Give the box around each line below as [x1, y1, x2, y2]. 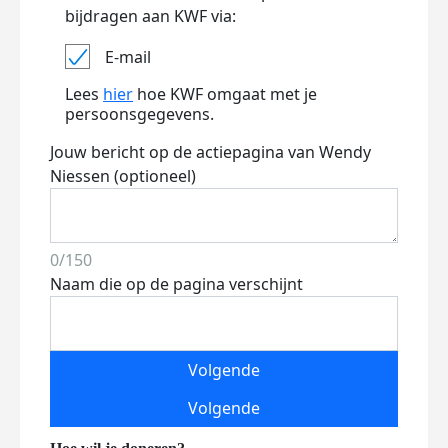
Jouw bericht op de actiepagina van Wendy [50, 141, 371, 163]
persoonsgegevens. [65, 103, 214, 125]
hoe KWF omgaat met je [133, 83, 317, 105]
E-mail [105, 45, 151, 68]
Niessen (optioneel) [50, 165, 196, 187]
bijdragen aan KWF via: [65, 5, 236, 27]
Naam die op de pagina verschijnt [50, 273, 303, 295]
